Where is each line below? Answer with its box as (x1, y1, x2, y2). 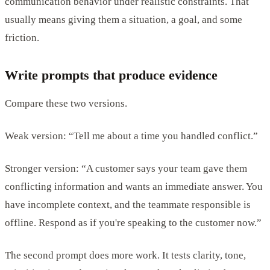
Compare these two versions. (5, 97, 127, 109)
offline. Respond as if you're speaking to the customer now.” (5, 216, 262, 228)
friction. (5, 31, 39, 43)
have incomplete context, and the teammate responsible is (5, 198, 251, 210)
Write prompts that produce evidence (5, 67, 218, 83)
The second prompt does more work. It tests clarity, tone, (5, 249, 246, 261)
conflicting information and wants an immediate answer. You (5, 180, 263, 192)
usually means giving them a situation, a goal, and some (5, 13, 242, 25)
